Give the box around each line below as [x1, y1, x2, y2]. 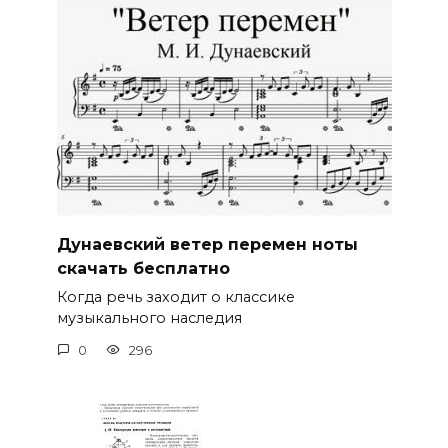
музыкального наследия [56, 309, 242, 328]
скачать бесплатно [56, 258, 230, 278]
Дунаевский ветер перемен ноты [56, 234, 358, 254]
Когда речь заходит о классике [56, 288, 295, 307]
